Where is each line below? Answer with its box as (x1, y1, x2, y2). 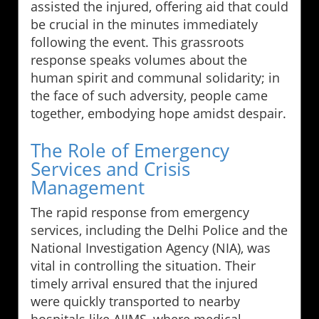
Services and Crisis (31, 156, 190, 182)
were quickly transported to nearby (31, 293, 240, 310)
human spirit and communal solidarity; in (31, 69, 280, 87)
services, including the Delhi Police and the (31, 221, 288, 239)
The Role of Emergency (31, 137, 229, 164)
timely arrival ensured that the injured (31, 275, 258, 293)
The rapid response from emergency (31, 204, 249, 221)
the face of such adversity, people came (31, 87, 268, 105)
